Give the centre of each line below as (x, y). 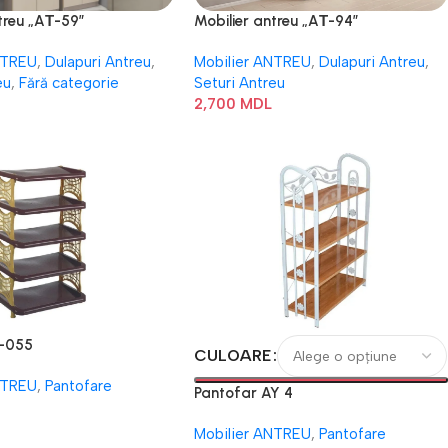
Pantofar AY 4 (244, 393)
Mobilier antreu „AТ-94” (277, 21)
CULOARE (233, 355)
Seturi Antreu (240, 83)
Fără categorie (69, 83)
